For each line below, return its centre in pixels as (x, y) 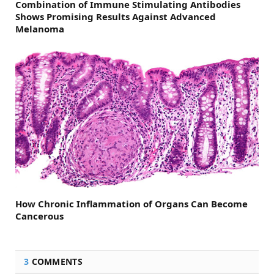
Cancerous (39, 216)
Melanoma (40, 28)
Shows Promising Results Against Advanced (116, 16)
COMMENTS (56, 261)
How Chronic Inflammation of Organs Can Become (131, 203)
